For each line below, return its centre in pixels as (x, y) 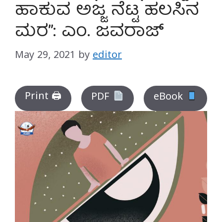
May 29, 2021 (45, 56)
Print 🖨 (43, 98)
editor (107, 56)
